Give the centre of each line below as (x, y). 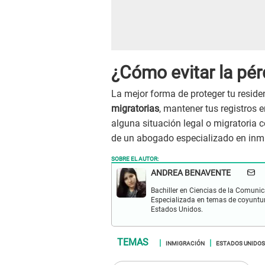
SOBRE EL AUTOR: (135, 158)
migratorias (135, 109)
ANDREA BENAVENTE (191, 173)
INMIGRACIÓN (185, 243)
